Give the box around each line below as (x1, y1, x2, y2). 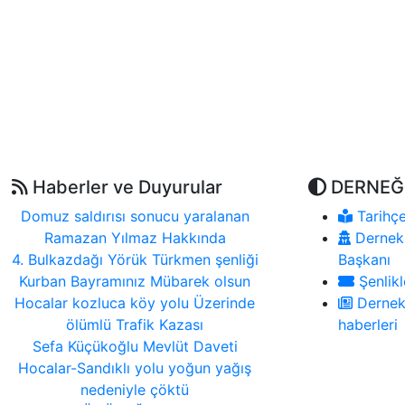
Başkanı (338, 250, 391, 269)
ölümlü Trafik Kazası (66, 316, 203, 334)
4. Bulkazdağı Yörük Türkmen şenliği (11, 250, 259, 269)
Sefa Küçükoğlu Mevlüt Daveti (32, 337, 238, 356)
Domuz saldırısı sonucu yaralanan (20, 207, 250, 226)
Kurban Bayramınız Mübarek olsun (19, 272, 250, 291)
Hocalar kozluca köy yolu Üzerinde (14, 294, 255, 313)
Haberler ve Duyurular (27, 176, 222, 199)
